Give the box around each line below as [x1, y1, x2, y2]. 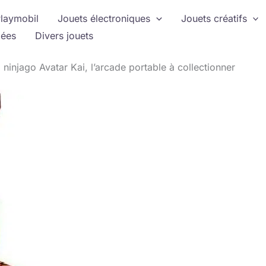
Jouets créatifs [180, 12, 247, 24]
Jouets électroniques [58, 12, 150, 24]
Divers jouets [35, 30, 93, 42]
